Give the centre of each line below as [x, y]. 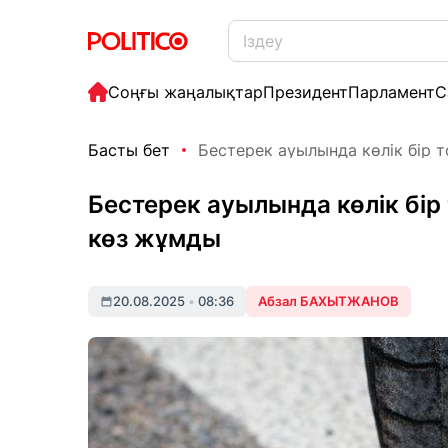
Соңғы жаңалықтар [185, 92]
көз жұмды [154, 238]
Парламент [391, 92]
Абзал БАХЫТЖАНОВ [328, 301]
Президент [305, 92]
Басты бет [129, 150]
